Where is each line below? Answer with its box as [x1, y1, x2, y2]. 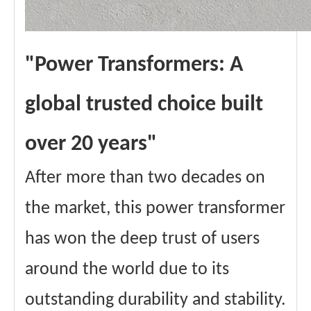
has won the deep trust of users [25, 230, 260, 249]
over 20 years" [25, 133, 157, 155]
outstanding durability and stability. [25, 291, 286, 310]
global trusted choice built [25, 94, 263, 116]
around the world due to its [25, 260, 229, 279]
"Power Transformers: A [25, 54, 243, 76]
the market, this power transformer [25, 199, 285, 218]
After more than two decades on [25, 169, 265, 187]
